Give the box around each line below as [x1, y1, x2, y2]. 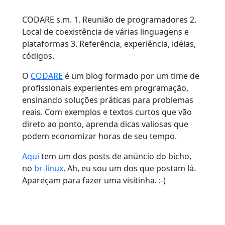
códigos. [22, 50, 54, 61]
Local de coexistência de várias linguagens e [22, 26, 189, 37]
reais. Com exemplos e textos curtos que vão [22, 106, 192, 118]
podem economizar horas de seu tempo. [22, 130, 177, 142]
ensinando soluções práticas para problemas [22, 94, 193, 105]
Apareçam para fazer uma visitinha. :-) [22, 174, 166, 186]
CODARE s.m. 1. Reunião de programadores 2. [22, 14, 196, 25]
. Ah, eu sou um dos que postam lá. [63, 162, 196, 174]
